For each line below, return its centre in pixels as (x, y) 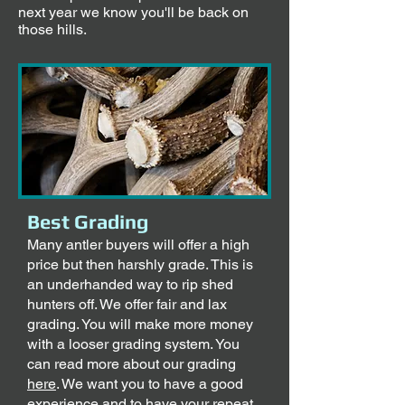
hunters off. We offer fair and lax (127, 304)
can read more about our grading (132, 364)
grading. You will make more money (140, 324)
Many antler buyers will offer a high (138, 245)
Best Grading (88, 221)
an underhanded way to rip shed (130, 284)
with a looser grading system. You (133, 344)
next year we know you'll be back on (133, 12)
